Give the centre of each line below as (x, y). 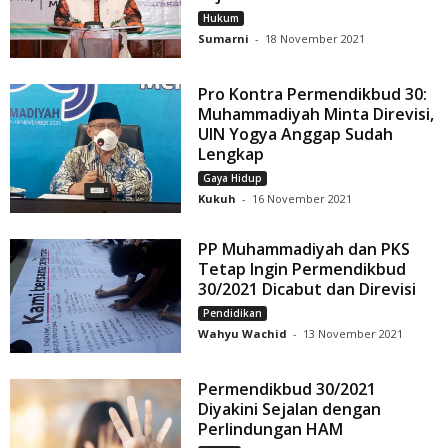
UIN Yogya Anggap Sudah (296, 134)
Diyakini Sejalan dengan (290, 408)
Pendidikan (233, 312)
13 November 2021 (353, 333)
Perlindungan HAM (271, 428)
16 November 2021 (302, 199)
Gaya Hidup (233, 178)
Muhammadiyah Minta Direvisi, (316, 114)
